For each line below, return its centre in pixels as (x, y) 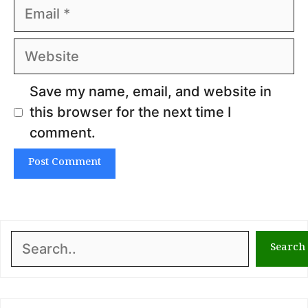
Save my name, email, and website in (151, 92)
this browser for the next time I (130, 112)
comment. (63, 133)
